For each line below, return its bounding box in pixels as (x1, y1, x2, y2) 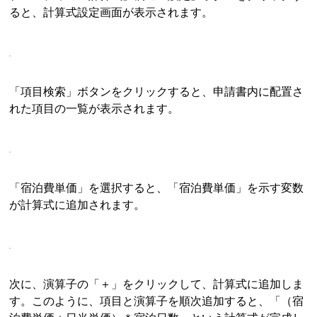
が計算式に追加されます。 (9, 199, 146, 212)
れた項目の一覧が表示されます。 (9, 103, 180, 115)
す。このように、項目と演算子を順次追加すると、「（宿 (9, 295, 304, 308)
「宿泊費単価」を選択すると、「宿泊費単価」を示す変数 (9, 182, 304, 195)
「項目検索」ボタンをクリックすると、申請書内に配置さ (9, 86, 304, 98)
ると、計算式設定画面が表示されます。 (9, 6, 214, 19)
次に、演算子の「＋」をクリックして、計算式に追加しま (9, 278, 304, 291)
